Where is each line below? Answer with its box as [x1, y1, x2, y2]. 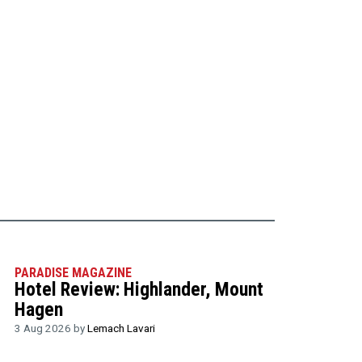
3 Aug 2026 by [14, 322, 87, 335]
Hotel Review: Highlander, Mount [14, 278, 263, 301]
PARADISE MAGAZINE [14, 265, 132, 281]
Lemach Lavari [86, 322, 155, 335]
